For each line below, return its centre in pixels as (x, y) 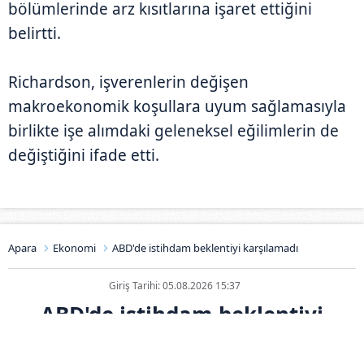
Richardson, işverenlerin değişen (128, 82)
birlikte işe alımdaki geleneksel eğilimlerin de (173, 130)
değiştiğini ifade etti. (84, 155)
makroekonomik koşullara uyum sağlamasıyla (177, 106)
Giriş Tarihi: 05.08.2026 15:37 (175, 285)
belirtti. (35, 33)
